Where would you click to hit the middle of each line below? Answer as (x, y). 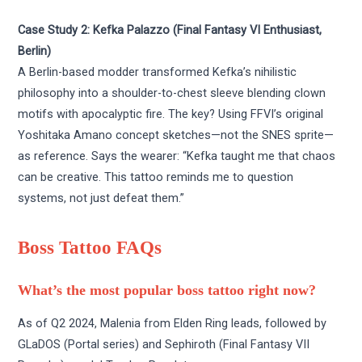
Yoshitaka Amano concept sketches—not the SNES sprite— (176, 135)
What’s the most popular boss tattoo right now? (167, 290)
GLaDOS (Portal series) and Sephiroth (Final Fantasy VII (164, 344)
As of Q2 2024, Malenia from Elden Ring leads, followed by (173, 323)
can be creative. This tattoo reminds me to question (156, 177)
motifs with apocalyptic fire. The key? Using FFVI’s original (171, 114)
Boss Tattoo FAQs (90, 247)
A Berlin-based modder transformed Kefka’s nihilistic (158, 72)
